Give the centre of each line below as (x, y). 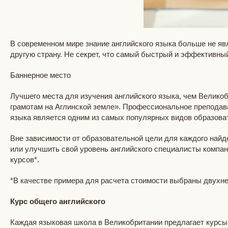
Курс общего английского (59, 201)
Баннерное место (40, 75)
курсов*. (27, 159)
